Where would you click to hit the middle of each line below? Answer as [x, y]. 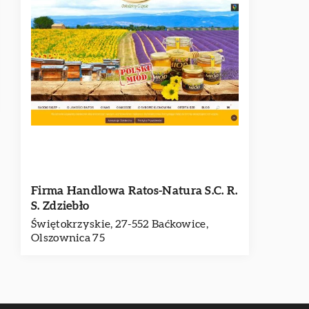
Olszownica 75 [68, 238]
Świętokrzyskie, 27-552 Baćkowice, [120, 224]
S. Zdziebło [60, 206]
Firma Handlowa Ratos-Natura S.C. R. [134, 191]
